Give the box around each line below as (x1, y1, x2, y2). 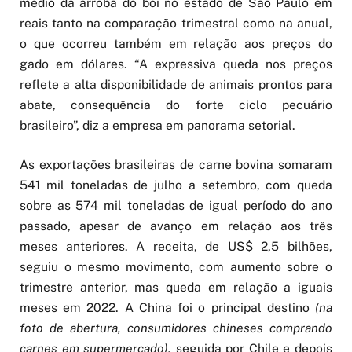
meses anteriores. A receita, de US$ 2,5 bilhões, (20, 238, 332, 254)
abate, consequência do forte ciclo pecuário (20, 97, 332, 112)
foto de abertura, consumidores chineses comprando (20, 320, 332, 335)
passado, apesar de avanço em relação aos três (20, 218, 332, 233)
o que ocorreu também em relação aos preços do (20, 35, 332, 51)
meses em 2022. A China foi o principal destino (20, 299, 315, 315)
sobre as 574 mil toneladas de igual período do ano (20, 197, 332, 213)
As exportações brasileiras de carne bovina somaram (20, 156, 332, 172)
